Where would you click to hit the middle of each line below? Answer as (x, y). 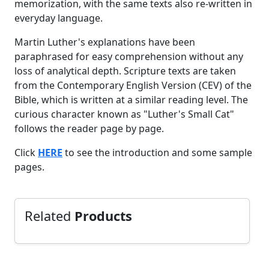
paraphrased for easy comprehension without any (129, 56)
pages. (29, 167)
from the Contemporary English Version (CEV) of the (133, 85)
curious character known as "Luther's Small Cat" (124, 114)
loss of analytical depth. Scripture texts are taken (125, 71)
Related (50, 216)
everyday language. (59, 18)
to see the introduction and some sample (157, 152)
